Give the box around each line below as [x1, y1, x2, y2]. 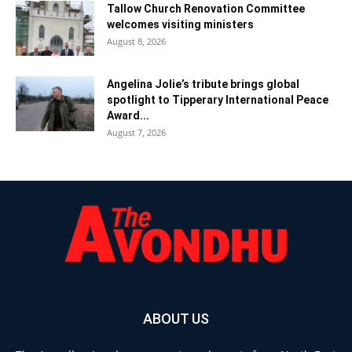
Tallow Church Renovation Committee [107, 2, 305, 16]
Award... [107, 109, 149, 123]
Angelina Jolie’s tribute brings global [107, 78, 299, 91]
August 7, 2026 [107, 126, 166, 139]
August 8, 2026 [107, 35, 166, 48]
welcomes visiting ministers [107, 18, 254, 31]
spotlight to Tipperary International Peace [107, 93, 328, 107]
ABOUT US [143, 310, 209, 328]
